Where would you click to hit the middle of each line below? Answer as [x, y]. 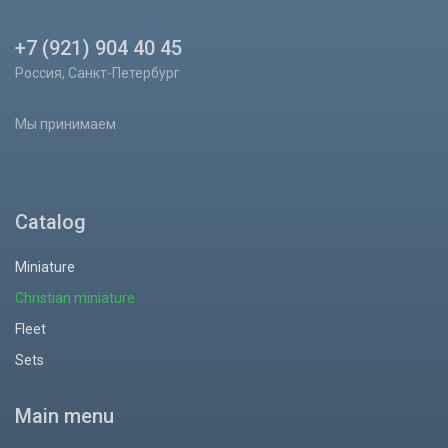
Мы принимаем [65, 124]
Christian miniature [75, 298]
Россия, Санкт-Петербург [97, 73]
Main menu [64, 416]
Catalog [50, 222]
